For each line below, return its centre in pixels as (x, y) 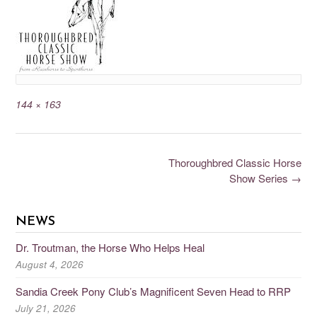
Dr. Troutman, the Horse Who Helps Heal (110, 247)
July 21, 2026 (46, 308)
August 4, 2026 (50, 264)
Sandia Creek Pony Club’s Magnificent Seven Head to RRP (153, 291)
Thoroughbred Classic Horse (235, 163)
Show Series (260, 178)
